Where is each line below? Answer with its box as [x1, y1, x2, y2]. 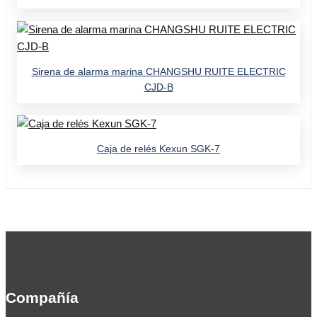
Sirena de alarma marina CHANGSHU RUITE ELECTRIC [31, 65, 286, 77]
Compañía [6, 289, 79, 306]
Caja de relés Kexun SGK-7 [97, 143, 220, 155]
